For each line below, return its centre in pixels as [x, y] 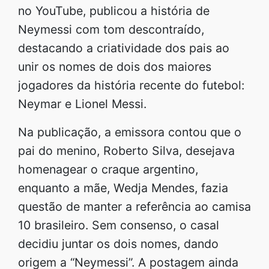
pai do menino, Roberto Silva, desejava [126, 150]
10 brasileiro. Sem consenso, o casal [119, 225]
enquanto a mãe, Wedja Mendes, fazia [123, 188]
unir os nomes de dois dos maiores [115, 66]
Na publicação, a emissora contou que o [130, 132]
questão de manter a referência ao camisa [134, 206]
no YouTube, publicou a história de [114, 11]
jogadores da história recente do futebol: [131, 85]
